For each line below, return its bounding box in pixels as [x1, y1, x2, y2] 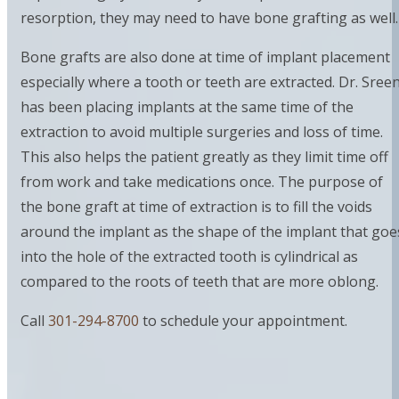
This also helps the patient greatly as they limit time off [20, 147, 388, 167]
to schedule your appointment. [139, 311, 347, 331]
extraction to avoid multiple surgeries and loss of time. [20, 122, 383, 142]
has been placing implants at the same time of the [20, 97, 354, 118]
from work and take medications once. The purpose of [20, 172, 383, 192]
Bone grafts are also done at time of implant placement [20, 47, 390, 68]
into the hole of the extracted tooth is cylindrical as [20, 247, 358, 267]
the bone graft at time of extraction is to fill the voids [20, 197, 372, 217]
